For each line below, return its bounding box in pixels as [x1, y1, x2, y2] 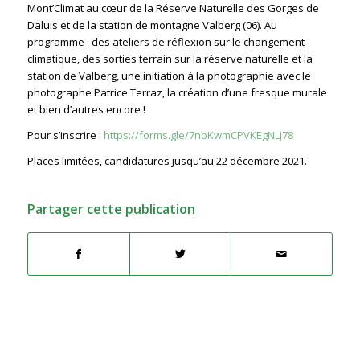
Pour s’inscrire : [27, 128, 104, 143]
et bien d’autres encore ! [27, 102, 145, 117]
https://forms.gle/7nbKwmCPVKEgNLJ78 [103, 128, 293, 143]
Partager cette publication [27, 200, 195, 219]
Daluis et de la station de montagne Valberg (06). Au [27, 18, 277, 33]
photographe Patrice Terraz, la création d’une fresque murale [27, 85, 327, 100]
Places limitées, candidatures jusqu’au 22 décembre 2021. [27, 153, 307, 169]
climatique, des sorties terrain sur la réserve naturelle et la [27, 51, 313, 67]
